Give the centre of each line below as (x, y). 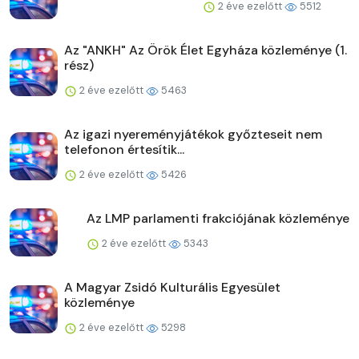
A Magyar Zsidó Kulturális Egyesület (172, 288)
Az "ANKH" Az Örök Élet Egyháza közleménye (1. (206, 50)
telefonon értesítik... (124, 150)
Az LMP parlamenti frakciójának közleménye (218, 219)
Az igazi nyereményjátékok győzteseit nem (193, 135)
